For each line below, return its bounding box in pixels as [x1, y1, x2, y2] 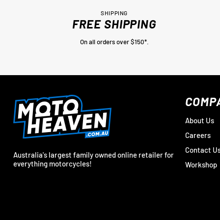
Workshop [185, 160, 217, 169]
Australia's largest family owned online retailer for [13, 150, 174, 159]
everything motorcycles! [13, 159, 92, 168]
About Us [185, 116, 214, 125]
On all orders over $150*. [80, 38, 149, 46]
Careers [185, 131, 211, 139]
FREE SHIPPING [72, 17, 157, 31]
